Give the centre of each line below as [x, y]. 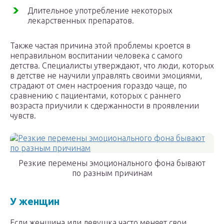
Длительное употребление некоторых [100, 11]
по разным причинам [112, 173]
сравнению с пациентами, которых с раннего [95, 96]
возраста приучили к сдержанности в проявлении [104, 106]
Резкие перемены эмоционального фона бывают [112, 163]
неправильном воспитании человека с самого [96, 56]
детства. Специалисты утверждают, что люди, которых [112, 66]
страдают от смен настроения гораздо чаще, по [98, 86]
